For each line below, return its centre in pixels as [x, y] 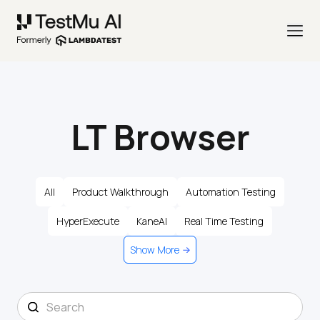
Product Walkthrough [120, 192]
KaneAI [152, 221]
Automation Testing [231, 192]
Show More [155, 250]
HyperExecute [88, 221]
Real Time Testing [224, 221]
